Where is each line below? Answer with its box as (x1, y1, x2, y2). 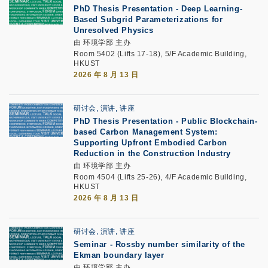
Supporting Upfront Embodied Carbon (74, 138, 227, 147)
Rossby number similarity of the (115, 240, 245, 249)
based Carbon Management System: (74, 127, 218, 136)
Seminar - (74, 240, 115, 249)
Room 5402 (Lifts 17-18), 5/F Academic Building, (74, 50, 247, 58)
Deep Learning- (181, 4, 243, 13)
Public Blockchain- (181, 117, 258, 126)
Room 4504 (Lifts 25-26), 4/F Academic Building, (74, 173, 247, 181)
